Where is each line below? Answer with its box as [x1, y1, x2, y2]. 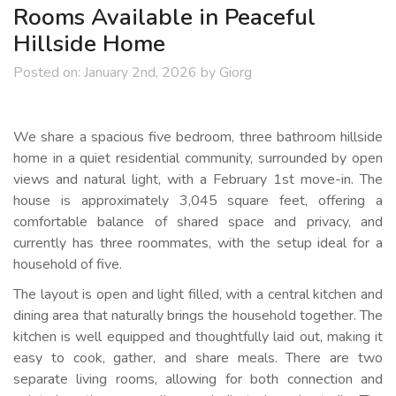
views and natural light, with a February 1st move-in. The [13, 170, 383, 189]
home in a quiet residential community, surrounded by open [13, 148, 383, 168]
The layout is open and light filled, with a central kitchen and [13, 285, 383, 304]
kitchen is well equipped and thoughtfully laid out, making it [13, 327, 383, 346]
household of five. [13, 255, 122, 274]
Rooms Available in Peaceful [13, 2, 316, 33]
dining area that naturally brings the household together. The [13, 306, 383, 325]
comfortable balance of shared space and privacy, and [13, 212, 383, 232]
